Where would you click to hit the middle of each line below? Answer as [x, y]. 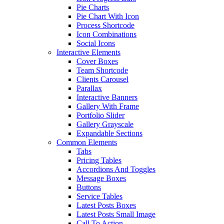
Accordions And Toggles [116, 169]
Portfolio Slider [100, 115]
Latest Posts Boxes [106, 205]
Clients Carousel [102, 79]
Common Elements [87, 142]
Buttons [89, 187]
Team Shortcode [102, 70]
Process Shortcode [105, 25]
